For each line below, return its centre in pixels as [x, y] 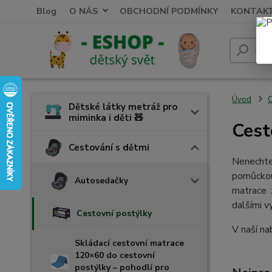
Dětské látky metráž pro [123, 107]
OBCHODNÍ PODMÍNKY [169, 11]
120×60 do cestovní [115, 255]
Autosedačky [101, 181]
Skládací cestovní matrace [129, 243]
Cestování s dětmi [109, 148]
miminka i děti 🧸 [106, 118]
